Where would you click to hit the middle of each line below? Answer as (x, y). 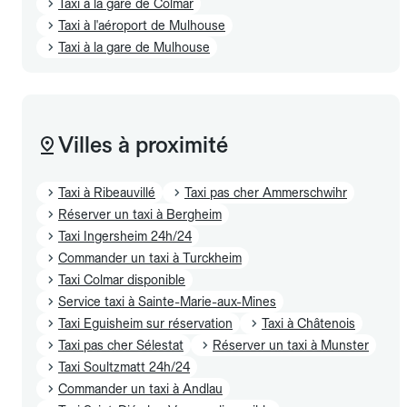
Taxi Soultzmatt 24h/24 (124, 367)
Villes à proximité (143, 144)
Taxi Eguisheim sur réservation (145, 323)
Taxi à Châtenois (308, 323)
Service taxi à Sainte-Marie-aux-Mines (167, 301)
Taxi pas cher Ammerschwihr (266, 192)
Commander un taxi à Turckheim (150, 258)
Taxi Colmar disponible (122, 279)
